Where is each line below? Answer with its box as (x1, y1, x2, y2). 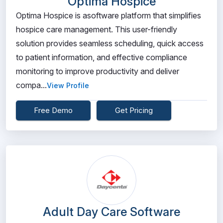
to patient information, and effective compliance (16, 52, 187, 62)
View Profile (47, 81, 89, 90)
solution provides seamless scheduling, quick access (16, 38, 204, 48)
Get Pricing (115, 106, 153, 115)
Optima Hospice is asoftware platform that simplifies (16, 10, 201, 20)
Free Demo (34, 106, 73, 115)
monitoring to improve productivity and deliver (16, 66, 179, 76)
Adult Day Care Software (43, 205, 180, 219)
